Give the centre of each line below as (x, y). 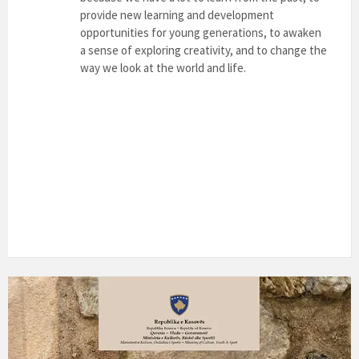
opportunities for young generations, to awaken (201, 32)
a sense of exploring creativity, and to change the (204, 50)
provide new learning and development (177, 15)
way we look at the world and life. (163, 68)
